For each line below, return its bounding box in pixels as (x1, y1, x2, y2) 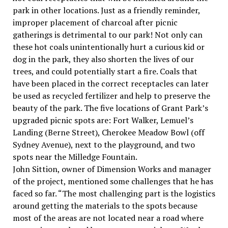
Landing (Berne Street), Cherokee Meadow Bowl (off (12, 126, 205, 138)
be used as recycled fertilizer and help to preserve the (12, 90, 210, 101)
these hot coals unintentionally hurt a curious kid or (12, 41, 205, 52)
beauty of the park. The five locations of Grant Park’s (12, 102, 208, 113)
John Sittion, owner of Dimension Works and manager (12, 163, 211, 175)
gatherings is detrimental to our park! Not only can (12, 28, 203, 40)
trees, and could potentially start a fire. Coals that (12, 65, 197, 77)
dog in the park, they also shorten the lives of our (12, 53, 194, 65)
